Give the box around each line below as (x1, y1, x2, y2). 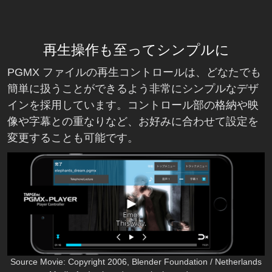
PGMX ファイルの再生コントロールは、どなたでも (7, 66, 261, 79)
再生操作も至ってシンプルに (42, 42, 229, 58)
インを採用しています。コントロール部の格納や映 (7, 99, 259, 112)
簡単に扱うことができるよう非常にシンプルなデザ (7, 83, 259, 95)
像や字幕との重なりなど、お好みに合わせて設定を (7, 115, 259, 128)
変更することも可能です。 (7, 132, 138, 144)
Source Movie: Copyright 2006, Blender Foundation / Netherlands (10, 256, 262, 267)
